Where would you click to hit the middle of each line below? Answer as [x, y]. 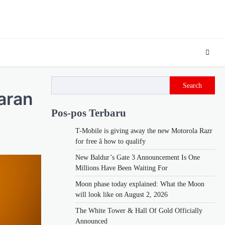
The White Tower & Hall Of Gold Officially [139, 210]
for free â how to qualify [110, 141]
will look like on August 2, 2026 [122, 194]
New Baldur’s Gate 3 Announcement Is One [138, 157]
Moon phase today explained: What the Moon [140, 184]
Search [192, 85]
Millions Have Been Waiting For [122, 168]
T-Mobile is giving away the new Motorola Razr [144, 131]
